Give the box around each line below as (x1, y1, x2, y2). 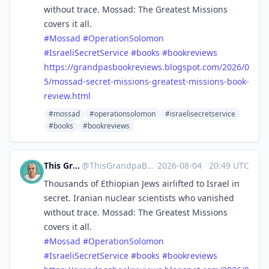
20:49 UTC (207, 160, 249, 171)
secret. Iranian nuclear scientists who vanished (44, 192, 234, 204)
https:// (44, 61, 73, 73)
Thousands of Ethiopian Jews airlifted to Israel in (44, 178, 240, 189)
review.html (44, 90, 91, 101)
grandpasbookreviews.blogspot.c (73, 61, 207, 73)
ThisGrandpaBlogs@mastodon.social (89, 160, 147, 171)
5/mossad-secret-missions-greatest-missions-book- (44, 76, 249, 87)
